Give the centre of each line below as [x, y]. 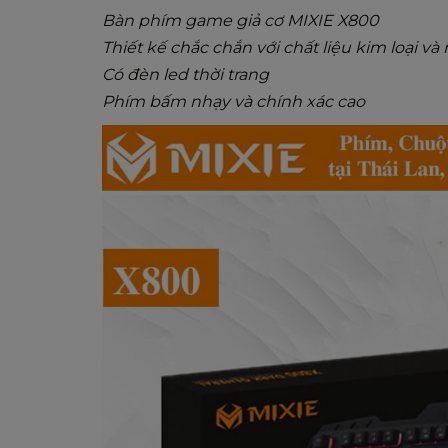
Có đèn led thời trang [185, 74]
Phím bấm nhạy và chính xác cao [233, 101]
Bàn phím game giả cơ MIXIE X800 [240, 20]
